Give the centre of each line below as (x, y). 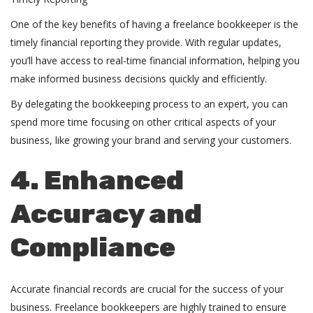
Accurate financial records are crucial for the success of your (147, 289)
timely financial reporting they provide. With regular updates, (146, 42)
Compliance (93, 247)
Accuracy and (106, 214)
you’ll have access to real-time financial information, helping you (155, 60)
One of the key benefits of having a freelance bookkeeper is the (154, 24)
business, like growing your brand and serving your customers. (151, 140)
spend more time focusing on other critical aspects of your (143, 122)
